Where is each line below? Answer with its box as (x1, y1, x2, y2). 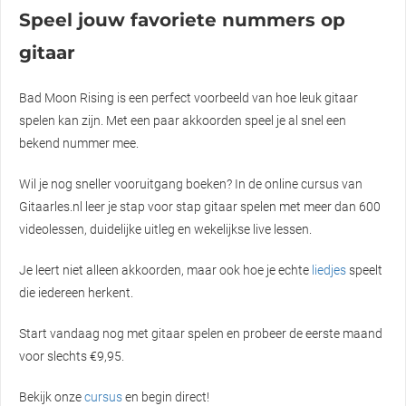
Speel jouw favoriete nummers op (19, 8, 345, 31)
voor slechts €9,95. (19, 348, 124, 363)
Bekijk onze (19, 389, 84, 404)
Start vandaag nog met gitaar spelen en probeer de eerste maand (19, 325, 382, 341)
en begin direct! (122, 389, 209, 404)
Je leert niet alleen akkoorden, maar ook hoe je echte (19, 262, 312, 277)
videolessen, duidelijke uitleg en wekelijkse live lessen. (19, 221, 312, 237)
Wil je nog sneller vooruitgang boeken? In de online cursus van (19, 176, 362, 191)
